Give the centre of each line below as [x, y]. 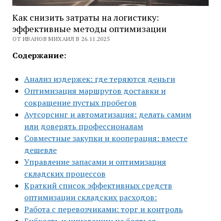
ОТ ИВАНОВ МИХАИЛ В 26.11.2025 [61, 39]
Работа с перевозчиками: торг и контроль [103, 209]
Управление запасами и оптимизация [95, 162]
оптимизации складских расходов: [90, 198]
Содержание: [39, 55]
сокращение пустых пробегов [80, 103]
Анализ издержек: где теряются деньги [99, 79]
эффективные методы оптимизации [89, 29]
